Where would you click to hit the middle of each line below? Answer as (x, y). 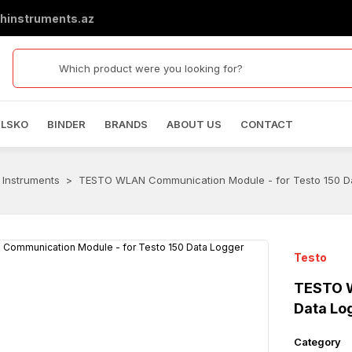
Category (318, 342)
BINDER (66, 124)
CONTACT (266, 124)
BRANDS (126, 124)
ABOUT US (194, 124)
